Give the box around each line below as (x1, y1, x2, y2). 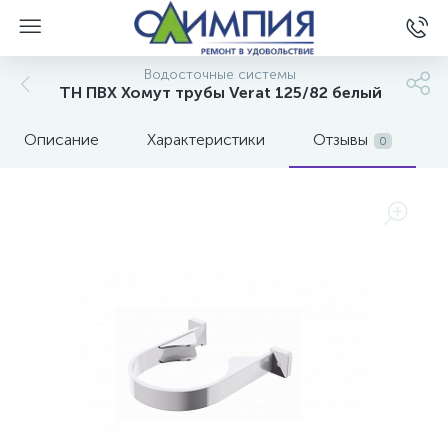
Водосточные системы (144, 66, 296, 83)
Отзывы (313, 130, 368, 149)
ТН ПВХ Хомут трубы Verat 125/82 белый (58, 83, 382, 102)
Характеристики (147, 130, 265, 149)
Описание (24, 130, 99, 149)
